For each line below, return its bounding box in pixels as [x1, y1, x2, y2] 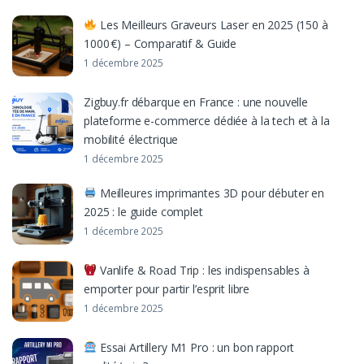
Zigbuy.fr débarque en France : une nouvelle [84, 94, 308, 110]
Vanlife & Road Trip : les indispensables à [96, 262, 310, 279]
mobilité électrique [84, 132, 179, 148]
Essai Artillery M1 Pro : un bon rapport [96, 340, 295, 356]
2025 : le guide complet [84, 204, 203, 220]
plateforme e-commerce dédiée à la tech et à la [84, 113, 330, 129]
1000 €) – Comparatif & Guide [84, 36, 237, 52]
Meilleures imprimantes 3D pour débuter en [96, 185, 325, 201]
